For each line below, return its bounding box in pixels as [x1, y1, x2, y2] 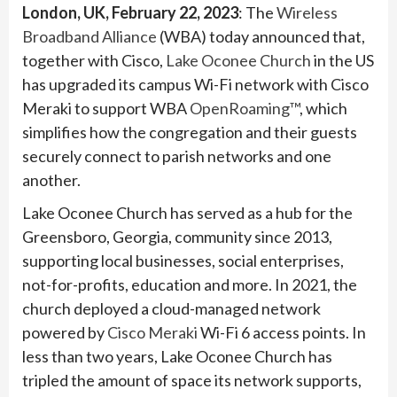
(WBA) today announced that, [157, 27, 365, 47]
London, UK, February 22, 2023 [22, 3, 238, 23]
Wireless [276, 3, 338, 23]
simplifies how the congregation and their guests [22, 122, 357, 143]
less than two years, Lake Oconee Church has [22, 346, 332, 367]
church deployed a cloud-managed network [22, 299, 321, 319]
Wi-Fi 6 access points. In [198, 323, 366, 343]
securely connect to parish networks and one [22, 146, 331, 167]
